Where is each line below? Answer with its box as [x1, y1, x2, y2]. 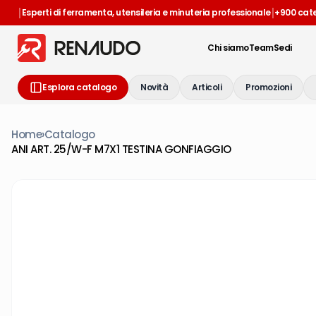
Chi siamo [207, 42, 249, 54]
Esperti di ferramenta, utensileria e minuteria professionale [21, 6, 271, 18]
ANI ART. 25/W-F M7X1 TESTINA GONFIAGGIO [11, 142, 231, 157]
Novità [140, 81, 168, 93]
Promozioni [245, 81, 291, 93]
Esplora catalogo [42, 81, 116, 93]
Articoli [192, 81, 221, 93]
